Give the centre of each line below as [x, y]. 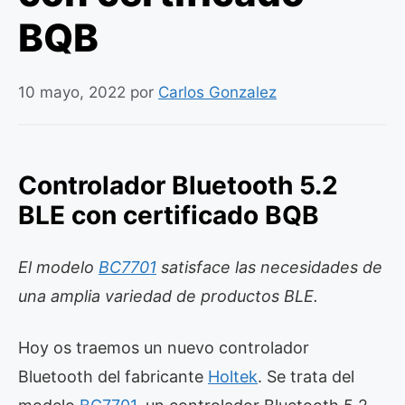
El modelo [58, 267]
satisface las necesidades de [269, 267]
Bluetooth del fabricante [113, 377]
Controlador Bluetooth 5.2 [178, 185]
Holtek [233, 377]
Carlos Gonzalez [217, 92]
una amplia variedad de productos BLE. [168, 296]
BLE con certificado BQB [169, 215]
